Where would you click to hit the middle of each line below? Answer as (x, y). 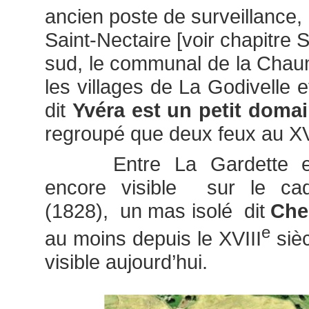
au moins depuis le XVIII (153, 238)
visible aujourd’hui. (126, 261)
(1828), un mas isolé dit (158, 210)
